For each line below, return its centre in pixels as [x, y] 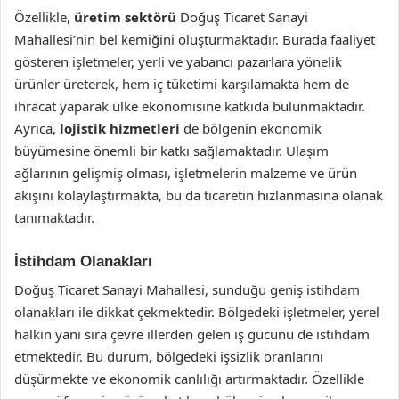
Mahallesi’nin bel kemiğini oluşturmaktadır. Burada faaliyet [195, 39]
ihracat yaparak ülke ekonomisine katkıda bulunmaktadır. [190, 106]
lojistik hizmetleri [120, 128]
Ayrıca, [37, 128]
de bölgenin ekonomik [251, 128]
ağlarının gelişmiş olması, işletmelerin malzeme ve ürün [186, 172]
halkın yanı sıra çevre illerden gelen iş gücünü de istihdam [192, 334]
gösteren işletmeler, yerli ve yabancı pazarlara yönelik [178, 61]
